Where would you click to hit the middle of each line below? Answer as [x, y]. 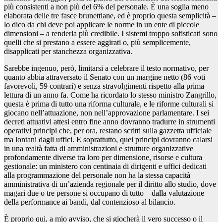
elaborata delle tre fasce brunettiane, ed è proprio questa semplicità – [110, 16]
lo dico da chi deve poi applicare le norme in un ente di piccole [102, 25]
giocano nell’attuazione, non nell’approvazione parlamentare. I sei [107, 113]
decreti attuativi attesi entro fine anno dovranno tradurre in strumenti [110, 122]
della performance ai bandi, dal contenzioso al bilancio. [90, 202]
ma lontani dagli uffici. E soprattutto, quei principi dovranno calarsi [108, 140]
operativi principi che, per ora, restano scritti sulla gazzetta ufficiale [108, 131]
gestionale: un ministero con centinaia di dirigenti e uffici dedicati [105, 166]
